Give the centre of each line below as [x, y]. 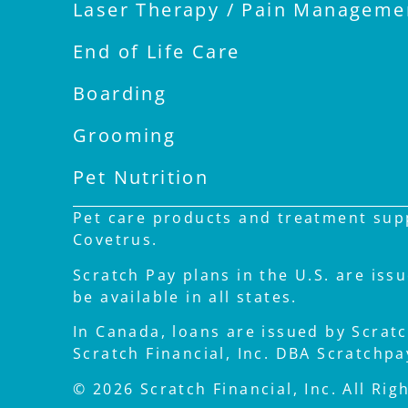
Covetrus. [116, 240]
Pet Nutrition [141, 178]
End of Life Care [157, 52]
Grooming [125, 136]
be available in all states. [185, 296]
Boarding [120, 94]
